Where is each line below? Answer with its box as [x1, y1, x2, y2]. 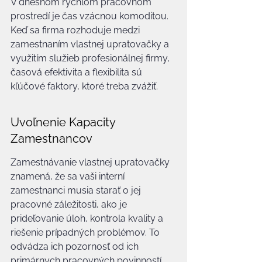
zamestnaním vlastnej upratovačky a [11, 39, 171, 50]
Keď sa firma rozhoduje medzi [11, 25, 142, 36]
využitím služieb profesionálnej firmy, [11, 53, 172, 64]
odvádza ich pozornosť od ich [11, 241, 141, 252]
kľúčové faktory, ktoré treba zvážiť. [11, 81, 158, 92]
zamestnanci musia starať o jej [11, 185, 143, 196]
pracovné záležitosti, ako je [11, 199, 129, 210]
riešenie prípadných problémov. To [11, 227, 162, 238]
